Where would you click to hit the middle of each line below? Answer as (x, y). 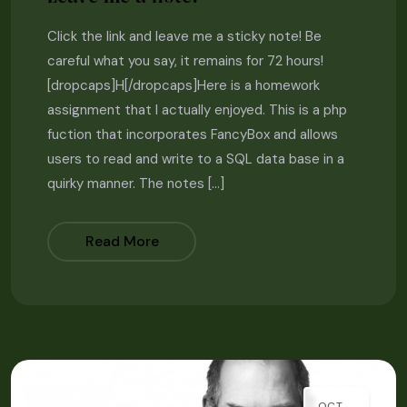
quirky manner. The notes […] (136, 183)
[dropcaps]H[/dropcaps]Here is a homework (184, 85)
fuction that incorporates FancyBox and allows (193, 134)
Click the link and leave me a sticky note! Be (184, 36)
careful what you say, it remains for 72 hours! (189, 60)
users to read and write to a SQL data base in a (196, 159)
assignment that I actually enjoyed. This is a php (197, 109)
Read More (122, 242)
